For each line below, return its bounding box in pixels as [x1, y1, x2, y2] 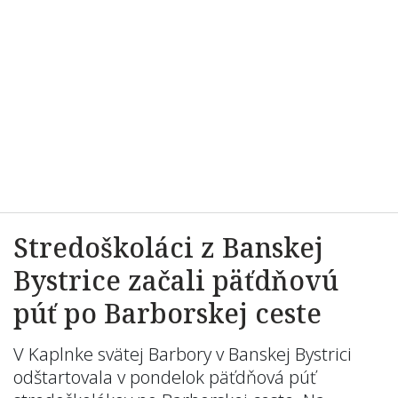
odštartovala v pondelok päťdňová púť [13, 365, 316, 389]
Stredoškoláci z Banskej [13, 229, 323, 266]
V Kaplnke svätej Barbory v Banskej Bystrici [13, 342, 352, 366]
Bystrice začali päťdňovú [13, 262, 338, 298]
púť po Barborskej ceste [13, 295, 322, 331]
